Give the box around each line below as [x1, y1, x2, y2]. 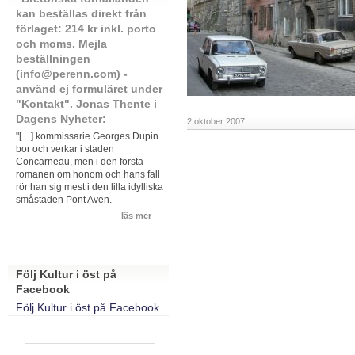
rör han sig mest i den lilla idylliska [15, 181, 163, 192]
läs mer [121, 211, 152, 221]
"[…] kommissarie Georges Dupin [15, 130, 158, 141]
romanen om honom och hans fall [15, 168, 160, 179]
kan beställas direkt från [15, 7, 147, 20]
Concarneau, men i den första [15, 155, 143, 166]
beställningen [15, 52, 90, 65]
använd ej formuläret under [15, 82, 162, 95]
